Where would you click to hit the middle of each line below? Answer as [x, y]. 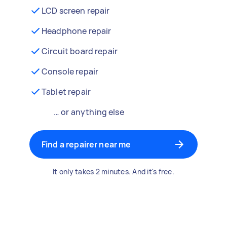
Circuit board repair [80, 51]
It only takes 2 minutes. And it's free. [113, 172]
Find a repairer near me [86, 144]
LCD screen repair [76, 11]
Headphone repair [77, 31]
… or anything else [89, 112]
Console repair [70, 71]
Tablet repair [66, 92]
